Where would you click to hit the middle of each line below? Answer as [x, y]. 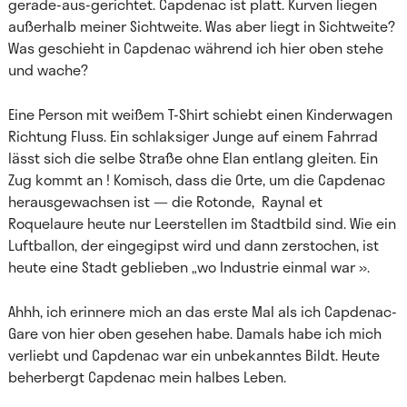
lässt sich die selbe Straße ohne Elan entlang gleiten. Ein [193, 158]
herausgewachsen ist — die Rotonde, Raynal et [165, 201]
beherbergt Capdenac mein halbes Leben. [147, 377]
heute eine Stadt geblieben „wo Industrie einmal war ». [189, 267]
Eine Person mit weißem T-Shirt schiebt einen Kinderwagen [200, 114]
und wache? [48, 69]
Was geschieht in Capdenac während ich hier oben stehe [195, 48]
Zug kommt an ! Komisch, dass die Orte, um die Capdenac [196, 179]
